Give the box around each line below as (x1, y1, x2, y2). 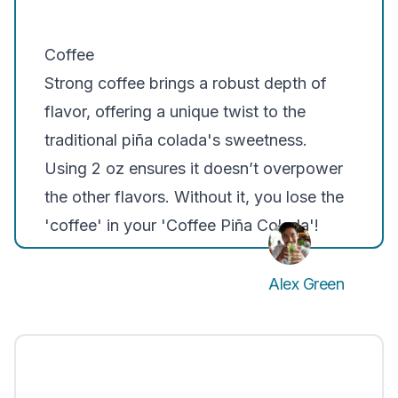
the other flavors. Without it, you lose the (44, 187, 344, 206)
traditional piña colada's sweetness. (44, 131, 307, 149)
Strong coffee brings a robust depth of (44, 74, 327, 92)
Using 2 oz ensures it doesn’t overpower (44, 159, 343, 178)
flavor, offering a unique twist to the (44, 102, 306, 121)
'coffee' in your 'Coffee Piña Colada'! (44, 216, 319, 235)
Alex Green (268, 275, 345, 293)
